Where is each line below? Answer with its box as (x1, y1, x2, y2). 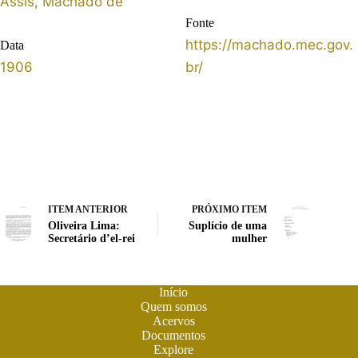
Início (159, 285, 189, 300)
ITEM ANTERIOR (48, 204, 128, 216)
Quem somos (140, 300, 207, 314)
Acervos (152, 314, 195, 328)
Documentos (141, 328, 206, 343)
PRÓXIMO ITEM (192, 204, 268, 216)
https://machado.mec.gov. (185, 37, 353, 54)
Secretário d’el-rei (48, 233, 135, 245)
